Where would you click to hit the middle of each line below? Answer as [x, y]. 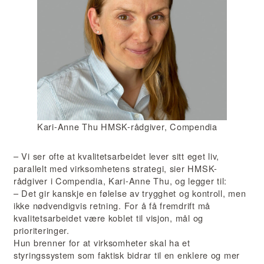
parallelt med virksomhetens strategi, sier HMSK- [115, 169]
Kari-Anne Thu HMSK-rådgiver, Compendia [127, 127]
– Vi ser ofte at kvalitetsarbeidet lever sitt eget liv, [117, 156]
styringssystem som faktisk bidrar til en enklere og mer [127, 255]
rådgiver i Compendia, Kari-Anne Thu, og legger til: [121, 181]
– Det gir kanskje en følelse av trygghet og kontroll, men [130, 193]
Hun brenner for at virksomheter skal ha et [102, 243]
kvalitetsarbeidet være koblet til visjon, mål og [108, 218]
